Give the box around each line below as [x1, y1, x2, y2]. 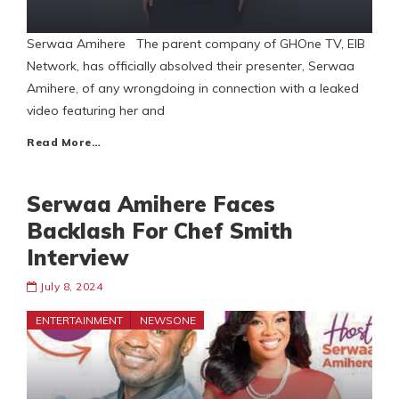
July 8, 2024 [40, 280, 102, 294]
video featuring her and [27, 102, 165, 119]
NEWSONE [140, 313, 196, 328]
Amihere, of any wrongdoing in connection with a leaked [27, 80, 359, 97]
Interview [27, 244, 129, 272]
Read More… [27, 135, 101, 150]
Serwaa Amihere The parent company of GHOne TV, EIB [27, 36, 365, 53]
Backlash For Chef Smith [27, 217, 293, 245]
